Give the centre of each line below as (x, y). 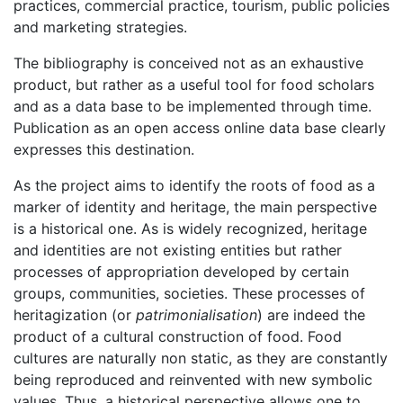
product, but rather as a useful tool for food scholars (194, 85)
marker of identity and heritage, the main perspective (195, 207)
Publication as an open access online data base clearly (200, 128)
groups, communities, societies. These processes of (189, 294)
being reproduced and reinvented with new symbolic (193, 380)
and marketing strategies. (100, 27)
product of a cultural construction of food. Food (178, 337)
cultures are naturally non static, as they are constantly (201, 358)
